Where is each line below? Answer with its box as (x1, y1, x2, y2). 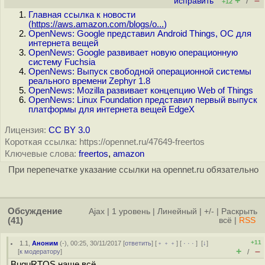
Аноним (32, 240, 59, 247)
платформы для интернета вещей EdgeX (28, 105, 195, 114)
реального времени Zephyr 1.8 (28, 76, 150, 86)
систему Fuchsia (28, 57, 95, 67)
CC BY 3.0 (49, 125, 90, 135)
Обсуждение (8, 206, 62, 216)
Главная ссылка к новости (28, 10, 135, 20)
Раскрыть (221, 207, 257, 216)
